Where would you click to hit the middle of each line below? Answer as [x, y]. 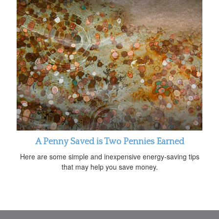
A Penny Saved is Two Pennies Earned [109, 142]
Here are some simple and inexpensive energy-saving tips [109, 156]
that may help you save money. [109, 166]
